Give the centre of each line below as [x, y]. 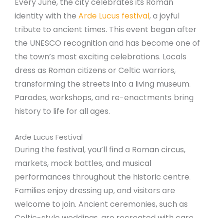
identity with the [46, 16]
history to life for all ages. [62, 111]
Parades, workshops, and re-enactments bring [104, 98]
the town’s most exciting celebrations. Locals [100, 57]
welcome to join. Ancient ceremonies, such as [101, 204]
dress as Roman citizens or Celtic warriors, [95, 71]
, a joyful [164, 16]
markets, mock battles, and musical [83, 163]
